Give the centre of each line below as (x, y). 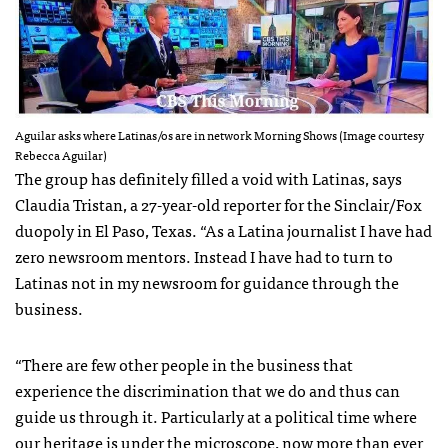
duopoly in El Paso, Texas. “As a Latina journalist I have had (223, 229)
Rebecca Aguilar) (61, 154)
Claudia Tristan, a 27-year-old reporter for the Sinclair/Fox (218, 203)
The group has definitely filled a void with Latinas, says (208, 177)
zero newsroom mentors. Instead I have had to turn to (204, 255)
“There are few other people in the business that (184, 363)
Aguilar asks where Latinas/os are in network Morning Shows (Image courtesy (219, 134)
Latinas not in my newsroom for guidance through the (207, 281)
